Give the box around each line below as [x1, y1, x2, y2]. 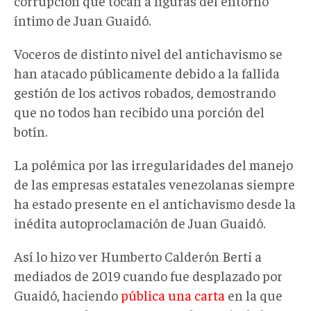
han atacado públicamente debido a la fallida [14, 63, 280, 81]
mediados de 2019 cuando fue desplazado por [14, 266, 283, 284]
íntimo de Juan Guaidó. [14, 10, 151, 28]
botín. [14, 121, 47, 140]
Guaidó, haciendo [14, 285, 121, 303]
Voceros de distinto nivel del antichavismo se [14, 44, 283, 62]
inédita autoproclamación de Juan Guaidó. [14, 213, 265, 231]
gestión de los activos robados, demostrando [14, 83, 276, 101]
